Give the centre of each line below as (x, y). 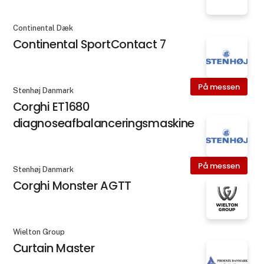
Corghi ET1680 (51, 107)
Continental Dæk (43, 28)
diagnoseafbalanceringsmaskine (104, 123)
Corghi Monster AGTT (72, 186)
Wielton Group (39, 232)
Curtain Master (54, 248)
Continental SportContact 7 (89, 44)
